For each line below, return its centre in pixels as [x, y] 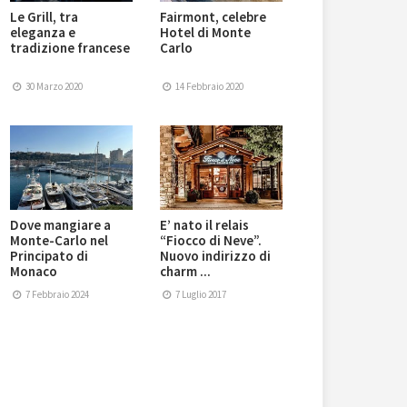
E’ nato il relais [204, 225]
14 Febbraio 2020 [209, 87]
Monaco [34, 272]
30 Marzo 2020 [54, 87]
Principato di [49, 256]
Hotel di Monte [205, 33]
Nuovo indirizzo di [215, 256]
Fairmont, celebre [213, 17]
